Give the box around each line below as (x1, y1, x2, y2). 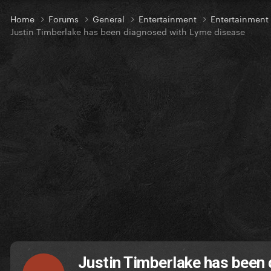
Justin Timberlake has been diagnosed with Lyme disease (10, 24, 245, 38)
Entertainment (139, 11, 199, 25)
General (93, 11, 127, 25)
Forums (48, 11, 81, 25)
